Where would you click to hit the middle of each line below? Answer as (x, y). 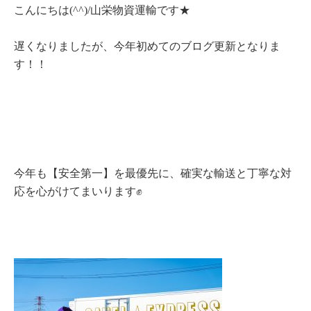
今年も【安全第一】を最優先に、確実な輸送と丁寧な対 (153, 173)
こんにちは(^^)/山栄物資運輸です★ (102, 10)
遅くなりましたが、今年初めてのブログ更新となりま (147, 47)
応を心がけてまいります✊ (78, 191)
